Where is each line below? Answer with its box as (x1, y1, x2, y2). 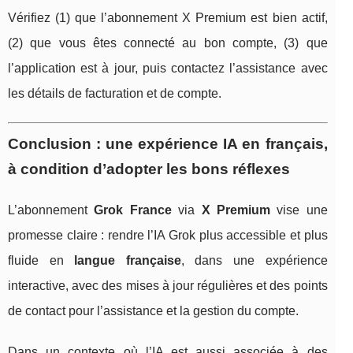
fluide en (8, 254, 75, 268)
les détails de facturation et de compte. (8, 87, 221, 101)
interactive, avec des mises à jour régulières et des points (8, 279, 328, 293)
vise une (269, 203, 328, 217)
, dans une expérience (180, 254, 328, 268)
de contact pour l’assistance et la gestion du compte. (8, 304, 299, 318)
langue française (74, 254, 181, 268)
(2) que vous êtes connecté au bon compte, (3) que (8, 36, 328, 50)
